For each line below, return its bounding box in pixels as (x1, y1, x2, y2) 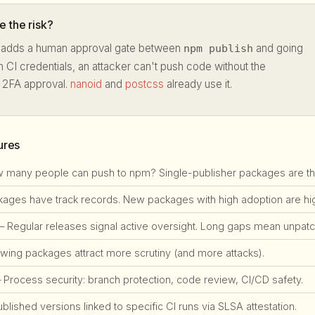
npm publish (184, 41, 253, 55)
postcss (125, 77, 164, 91)
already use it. (164, 77, 232, 91)
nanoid (70, 77, 102, 91)
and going (253, 41, 303, 55)
